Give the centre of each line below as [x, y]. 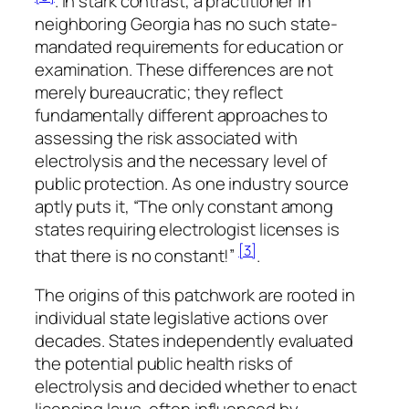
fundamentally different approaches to [182, 115]
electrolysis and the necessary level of [181, 160]
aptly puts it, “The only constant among [184, 206]
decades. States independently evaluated [194, 341]
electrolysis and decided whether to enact [196, 387]
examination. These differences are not [184, 69]
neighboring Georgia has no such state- [187, 23]
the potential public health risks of [164, 364]
